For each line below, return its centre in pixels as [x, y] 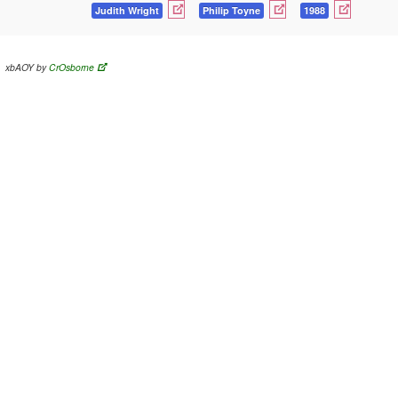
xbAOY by [28, 67]
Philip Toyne [231, 10]
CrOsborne [72, 67]
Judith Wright [127, 10]
